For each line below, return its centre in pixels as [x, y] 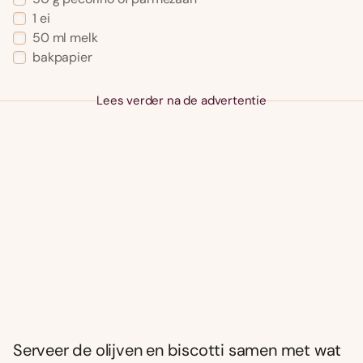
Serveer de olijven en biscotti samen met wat [177, 350]
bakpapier [62, 58]
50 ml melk [65, 38]
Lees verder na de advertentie [181, 101]
